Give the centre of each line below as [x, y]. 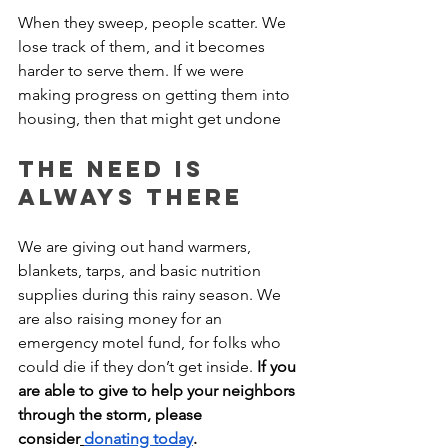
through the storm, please [112, 414]
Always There [130, 197]
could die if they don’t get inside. [137, 366]
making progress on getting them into [156, 94]
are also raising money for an [122, 318]
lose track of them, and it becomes [143, 46]
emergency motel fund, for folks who [151, 342]
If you [278, 366]
